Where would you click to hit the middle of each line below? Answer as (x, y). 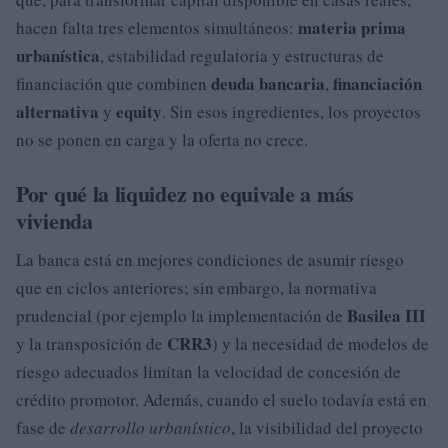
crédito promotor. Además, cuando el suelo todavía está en (221, 399)
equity (139, 111)
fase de (43, 427)
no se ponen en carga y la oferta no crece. (162, 139)
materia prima (352, 27)
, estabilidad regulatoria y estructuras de (242, 55)
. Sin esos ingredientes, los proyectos (291, 111)
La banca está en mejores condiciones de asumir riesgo (210, 259)
